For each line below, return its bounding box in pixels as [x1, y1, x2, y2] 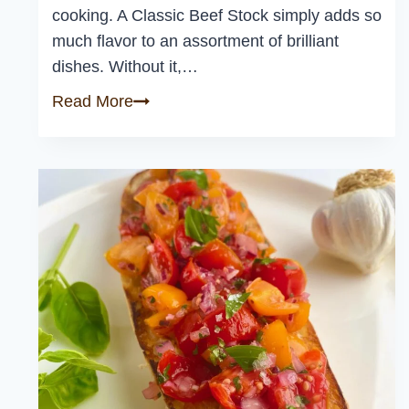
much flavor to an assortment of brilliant [52, 32, 339, 51]
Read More [52, 92, 133, 111]
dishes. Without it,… [52, 58, 198, 77]
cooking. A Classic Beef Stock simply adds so [52, 6, 382, 26]
